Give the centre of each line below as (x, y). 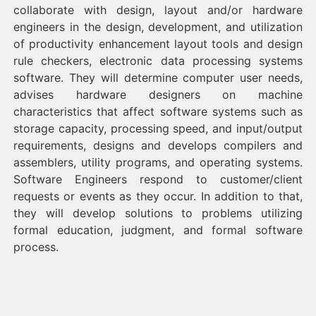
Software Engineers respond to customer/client (158, 179)
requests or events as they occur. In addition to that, (158, 196)
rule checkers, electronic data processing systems (158, 61)
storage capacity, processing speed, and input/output (158, 128)
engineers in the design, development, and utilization (158, 27)
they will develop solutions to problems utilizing (158, 213)
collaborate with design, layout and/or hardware (158, 10)
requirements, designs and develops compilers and (158, 145)
